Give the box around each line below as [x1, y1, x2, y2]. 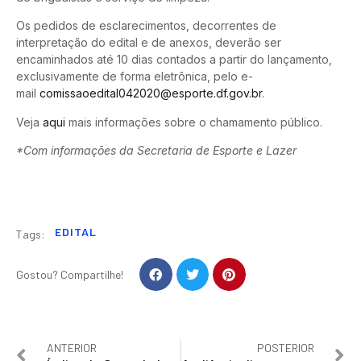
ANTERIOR [47, 340, 97, 355]
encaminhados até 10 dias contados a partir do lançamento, [16, 52, 332, 67]
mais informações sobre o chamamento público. [65, 114, 322, 129]
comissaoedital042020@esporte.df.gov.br [39, 86, 262, 101]
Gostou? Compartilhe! [16, 268, 123, 282]
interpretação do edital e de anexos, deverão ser [16, 35, 281, 50]
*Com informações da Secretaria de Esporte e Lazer [16, 143, 297, 157]
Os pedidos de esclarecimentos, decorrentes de [16, 19, 276, 33]
